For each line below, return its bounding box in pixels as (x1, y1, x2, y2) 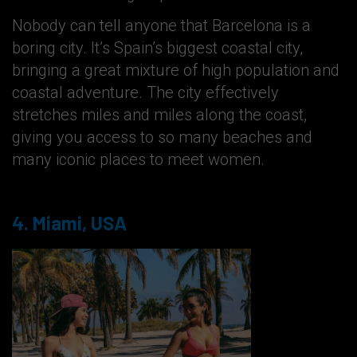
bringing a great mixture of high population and (12, 60, 339, 80)
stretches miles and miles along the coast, (12, 104, 307, 124)
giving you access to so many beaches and (12, 127, 312, 147)
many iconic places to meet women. (12, 149, 265, 169)
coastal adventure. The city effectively (12, 82, 279, 102)
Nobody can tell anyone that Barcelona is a (12, 15, 311, 35)
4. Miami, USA (12, 210, 127, 234)
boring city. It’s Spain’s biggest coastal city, (12, 37, 303, 57)
